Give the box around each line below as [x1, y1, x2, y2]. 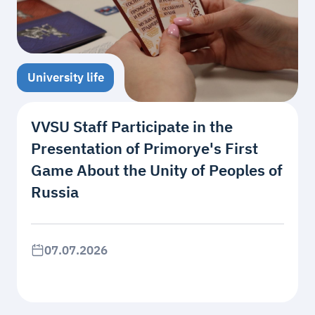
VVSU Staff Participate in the [30, 116, 233, 136]
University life [27, 70, 104, 86]
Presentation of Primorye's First [30, 138, 258, 158]
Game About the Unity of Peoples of [30, 160, 283, 180]
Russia [30, 181, 79, 202]
